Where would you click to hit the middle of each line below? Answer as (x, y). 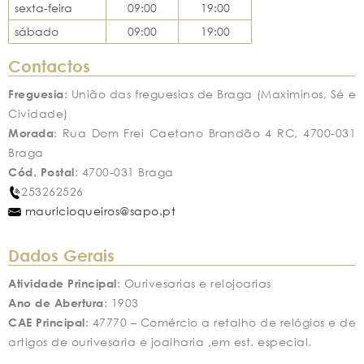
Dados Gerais (61, 254)
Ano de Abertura (56, 302)
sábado (37, 31)
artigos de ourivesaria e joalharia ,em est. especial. (160, 342)
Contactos (49, 65)
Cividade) (38, 113)
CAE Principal (47, 322)
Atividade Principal (63, 283)
